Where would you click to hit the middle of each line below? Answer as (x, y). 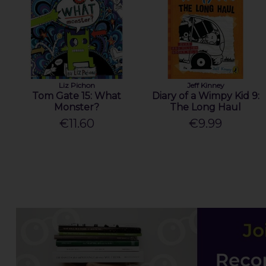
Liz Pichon (77, 85)
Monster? (77, 107)
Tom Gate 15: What (77, 96)
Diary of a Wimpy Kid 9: (205, 96)
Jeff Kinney (205, 85)
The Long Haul (206, 107)
